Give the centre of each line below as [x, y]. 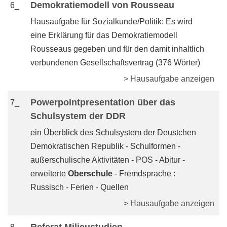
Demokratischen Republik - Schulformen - [105, 146]
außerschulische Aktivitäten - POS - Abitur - [108, 160]
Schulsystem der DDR [78, 116]
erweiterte [49, 174]
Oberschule [91, 174]
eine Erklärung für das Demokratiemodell [104, 35]
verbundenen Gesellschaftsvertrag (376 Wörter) [115, 63]
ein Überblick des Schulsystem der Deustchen [113, 133]
